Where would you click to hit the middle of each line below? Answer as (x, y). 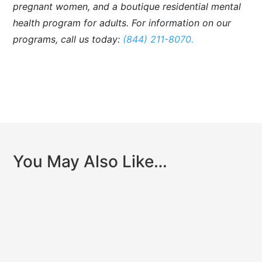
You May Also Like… (90, 161)
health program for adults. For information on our (122, 23)
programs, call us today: (68, 39)
